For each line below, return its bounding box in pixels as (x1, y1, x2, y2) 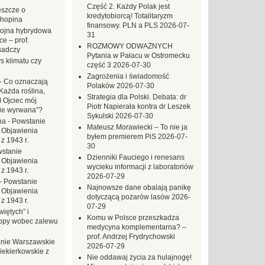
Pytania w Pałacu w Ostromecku (87, 51, 190, 60)
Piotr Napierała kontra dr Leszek (87, 102, 190, 111)
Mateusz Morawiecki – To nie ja (87, 123, 188, 131)
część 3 (87, 61, 111, 69)
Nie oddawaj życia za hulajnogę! (87, 253, 192, 261)
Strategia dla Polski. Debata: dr (87, 93, 186, 101)
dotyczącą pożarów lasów (87, 193, 170, 201)
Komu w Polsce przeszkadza (87, 214, 179, 222)
